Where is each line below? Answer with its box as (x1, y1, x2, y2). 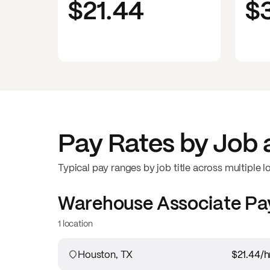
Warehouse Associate (58, 191, 241, 215)
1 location (58, 218, 93, 229)
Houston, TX (78, 248, 133, 261)
